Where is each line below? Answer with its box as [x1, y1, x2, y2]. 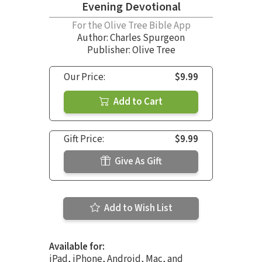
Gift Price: [64, 132, 104, 146]
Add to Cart [112, 94, 163, 109]
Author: [77, 30, 110, 45]
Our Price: [64, 70, 105, 84]
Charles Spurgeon [110, 30, 185, 45]
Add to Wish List [102, 201, 173, 215]
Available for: [49, 239, 105, 254]
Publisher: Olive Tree [87, 43, 175, 57]
